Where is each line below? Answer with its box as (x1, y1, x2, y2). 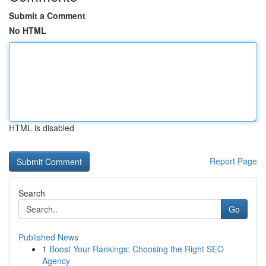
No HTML (9, 24, 46, 36)
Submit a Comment (9, 9, 85, 21)
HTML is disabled (9, 122, 74, 134)
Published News (18, 231, 78, 243)
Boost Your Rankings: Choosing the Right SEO (49, 243, 224, 255)
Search (18, 187, 45, 199)
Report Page (210, 155, 257, 167)
